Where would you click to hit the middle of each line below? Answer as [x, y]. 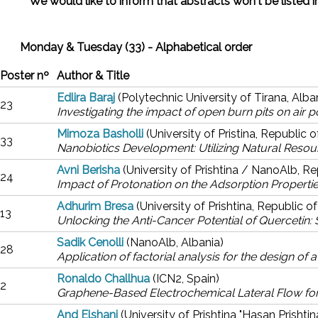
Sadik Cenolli [90, 242]
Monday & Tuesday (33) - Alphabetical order [136, 47]
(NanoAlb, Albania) [175, 242]
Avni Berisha [88, 170]
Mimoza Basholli [100, 134]
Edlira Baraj [86, 98]
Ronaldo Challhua [103, 279]
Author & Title [93, 76]
